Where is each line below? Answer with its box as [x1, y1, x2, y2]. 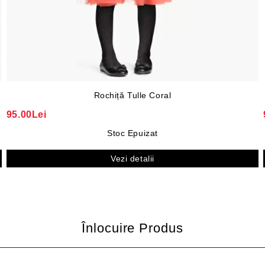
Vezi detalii [111, 154, 154, 164]
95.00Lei [6, 109, 47, 120]
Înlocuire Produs [82, 221, 183, 236]
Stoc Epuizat [107, 128, 158, 138]
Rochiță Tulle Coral [93, 91, 172, 101]
